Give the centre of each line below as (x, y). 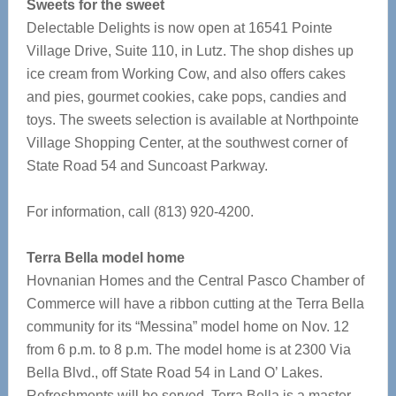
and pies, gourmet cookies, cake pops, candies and (186, 97)
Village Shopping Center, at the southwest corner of (187, 143)
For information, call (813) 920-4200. (140, 212)
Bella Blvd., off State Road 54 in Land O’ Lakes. (174, 373)
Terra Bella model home (105, 258)
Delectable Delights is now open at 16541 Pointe (179, 28)
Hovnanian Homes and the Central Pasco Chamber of (195, 281)
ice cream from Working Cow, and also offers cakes (186, 74)
